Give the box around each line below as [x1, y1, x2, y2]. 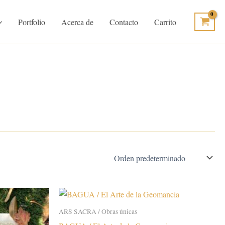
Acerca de [61, 17, 94, 27]
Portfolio [18, 17, 46, 27]
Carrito [154, 17, 177, 27]
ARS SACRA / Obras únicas [59, 207, 137, 216]
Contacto [109, 17, 139, 27]
